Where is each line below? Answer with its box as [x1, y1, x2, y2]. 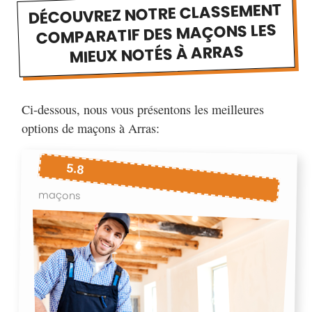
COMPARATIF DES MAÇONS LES [36, 19, 276, 50]
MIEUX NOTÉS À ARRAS [69, 40, 244, 69]
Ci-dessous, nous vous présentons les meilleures [22, 101, 264, 118]
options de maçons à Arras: [22, 120, 159, 137]
